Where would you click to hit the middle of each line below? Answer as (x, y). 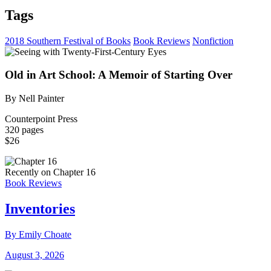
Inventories (40, 208)
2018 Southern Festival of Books (68, 41)
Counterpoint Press (41, 119)
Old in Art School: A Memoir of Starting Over (119, 75)
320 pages (24, 130)
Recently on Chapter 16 (50, 172)
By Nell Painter (34, 99)
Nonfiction (213, 41)
